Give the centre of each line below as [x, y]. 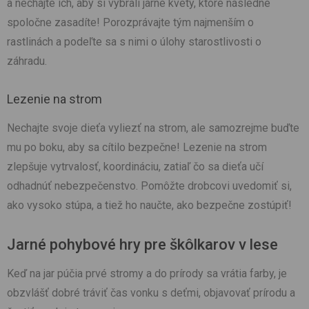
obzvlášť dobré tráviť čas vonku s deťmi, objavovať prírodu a [151, 293]
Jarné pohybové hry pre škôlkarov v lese [142, 245]
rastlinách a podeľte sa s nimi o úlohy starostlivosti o [134, 42]
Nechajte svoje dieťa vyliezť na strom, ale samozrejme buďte [153, 128]
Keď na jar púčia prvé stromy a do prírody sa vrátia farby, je [147, 274]
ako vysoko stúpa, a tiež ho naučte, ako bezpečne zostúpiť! [149, 206]
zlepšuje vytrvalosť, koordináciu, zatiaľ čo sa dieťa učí [135, 167]
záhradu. [27, 61]
